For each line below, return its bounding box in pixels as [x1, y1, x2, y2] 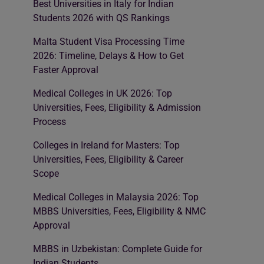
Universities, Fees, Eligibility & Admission [33, 101, 201, 113]
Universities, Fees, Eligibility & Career [33, 153, 183, 165]
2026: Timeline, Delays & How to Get [33, 49, 184, 61]
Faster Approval [33, 64, 98, 75]
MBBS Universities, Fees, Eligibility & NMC [33, 205, 206, 217]
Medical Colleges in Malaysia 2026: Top [33, 191, 199, 203]
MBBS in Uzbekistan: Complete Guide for [33, 243, 202, 255]
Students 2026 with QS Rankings [33, 12, 170, 24]
